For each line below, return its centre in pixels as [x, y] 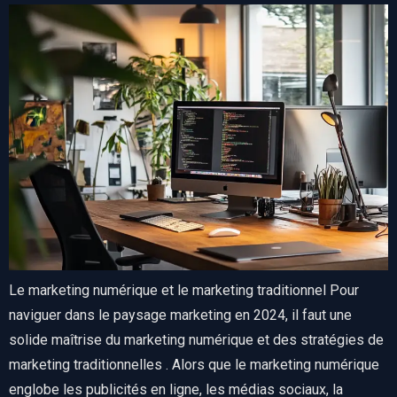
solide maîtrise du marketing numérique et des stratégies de [196, 340]
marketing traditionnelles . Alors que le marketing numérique [194, 365]
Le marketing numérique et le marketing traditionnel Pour [184, 291]
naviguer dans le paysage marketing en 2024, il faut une [180, 315]
